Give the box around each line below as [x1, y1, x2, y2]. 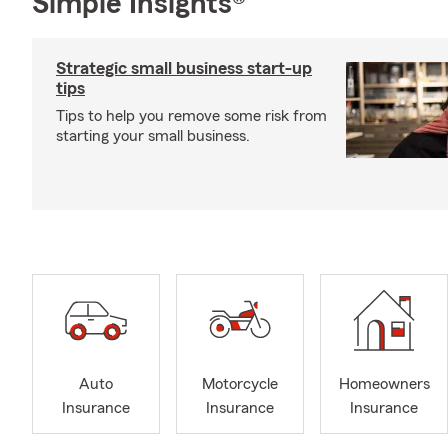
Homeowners [338, 376, 430, 393]
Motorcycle [202, 376, 278, 393]
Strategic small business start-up [56, 59, 312, 77]
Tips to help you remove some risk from [56, 108, 327, 124]
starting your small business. [56, 128, 250, 144]
